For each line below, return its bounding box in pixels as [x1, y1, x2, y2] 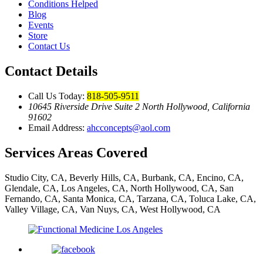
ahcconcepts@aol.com [87, 123, 170, 133]
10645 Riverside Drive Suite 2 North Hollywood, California [28, 102, 250, 112]
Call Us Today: [28, 91, 87, 101]
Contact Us [28, 41, 70, 52]
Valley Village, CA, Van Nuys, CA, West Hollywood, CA [5, 204, 221, 214]
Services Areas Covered [5, 144, 147, 160]
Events [28, 20, 53, 31]
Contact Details [5, 63, 97, 79]
